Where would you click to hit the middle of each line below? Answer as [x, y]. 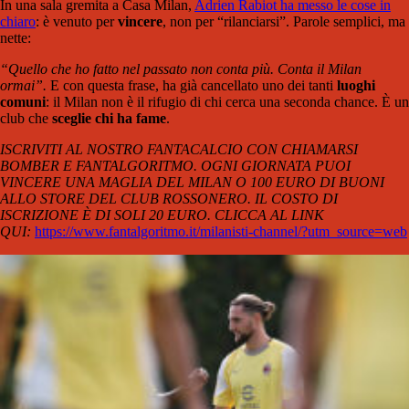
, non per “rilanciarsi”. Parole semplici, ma [284, 22]
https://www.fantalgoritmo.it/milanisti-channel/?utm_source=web [221, 232]
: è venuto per [77, 22]
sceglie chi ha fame [109, 119]
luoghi [356, 86]
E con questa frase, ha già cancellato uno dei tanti [194, 86]
